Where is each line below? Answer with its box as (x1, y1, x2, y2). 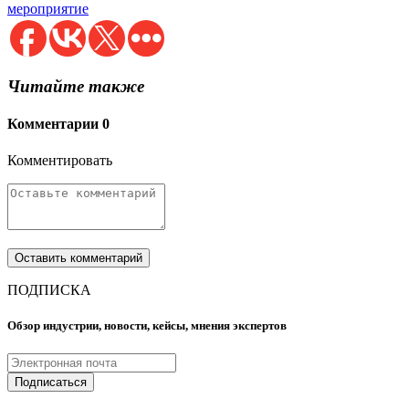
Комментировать (7, 152, 112, 168)
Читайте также (7, 77, 144, 97)
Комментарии (7, 116, 102, 132)
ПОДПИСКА (7, 281, 91, 298)
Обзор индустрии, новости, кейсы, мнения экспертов (7, 318, 287, 332)
